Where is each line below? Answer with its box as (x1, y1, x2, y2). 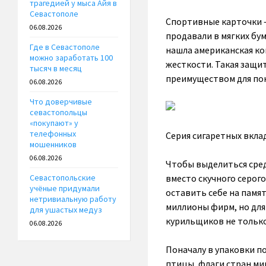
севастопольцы (30, 107, 87, 118)
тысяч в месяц (30, 63, 82, 74)
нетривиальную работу (30, 194, 116, 205)
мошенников (30, 139, 77, 150)
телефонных (30, 128, 76, 140)
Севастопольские (30, 172, 96, 183)
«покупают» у (30, 118, 78, 129)
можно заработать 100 (30, 52, 113, 64)
